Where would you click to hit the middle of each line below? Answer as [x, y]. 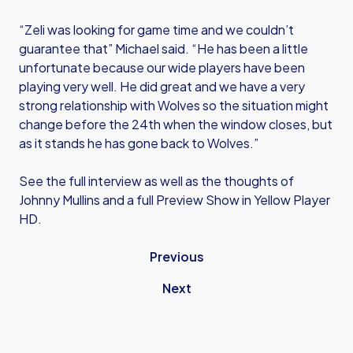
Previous [176, 256]
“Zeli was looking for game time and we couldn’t [156, 30]
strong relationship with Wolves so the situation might [174, 105]
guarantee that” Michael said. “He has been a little [163, 48]
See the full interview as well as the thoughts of [156, 181]
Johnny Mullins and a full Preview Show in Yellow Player [175, 200]
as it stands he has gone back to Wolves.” [139, 143]
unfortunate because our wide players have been [162, 67]
